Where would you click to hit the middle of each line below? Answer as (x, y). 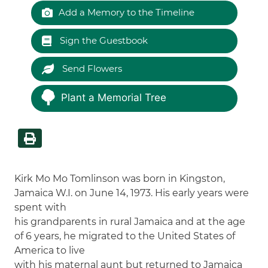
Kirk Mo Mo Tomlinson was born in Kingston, (120, 178)
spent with (41, 207)
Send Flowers (91, 68)
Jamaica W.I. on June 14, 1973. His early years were (132, 193)
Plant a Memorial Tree (113, 98)
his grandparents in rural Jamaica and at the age (130, 221)
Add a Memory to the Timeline (126, 12)
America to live (50, 250)
